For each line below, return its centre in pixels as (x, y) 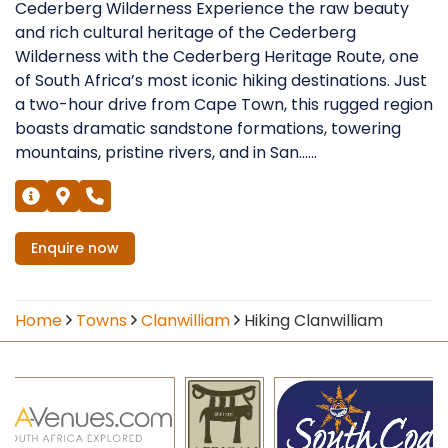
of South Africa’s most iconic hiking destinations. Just (221, 80)
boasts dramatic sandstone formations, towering (208, 128)
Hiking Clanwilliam (313, 320)
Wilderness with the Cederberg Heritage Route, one (217, 56)
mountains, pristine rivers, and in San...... (166, 152)
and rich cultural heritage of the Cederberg (185, 32)
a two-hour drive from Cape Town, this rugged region (224, 104)
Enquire (57, 247)
